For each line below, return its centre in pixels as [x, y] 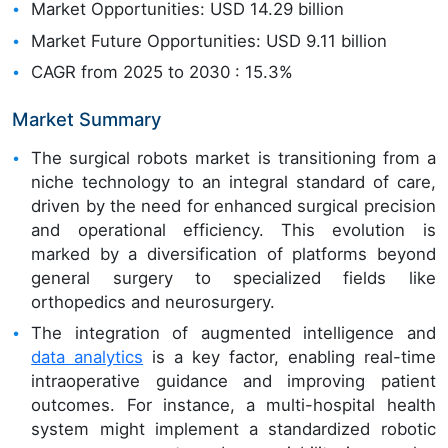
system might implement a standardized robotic [233, 428]
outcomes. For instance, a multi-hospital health [233, 404]
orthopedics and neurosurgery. [153, 301]
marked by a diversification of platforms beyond [233, 253]
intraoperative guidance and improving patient [233, 380]
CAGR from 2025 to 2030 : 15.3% [162, 71]
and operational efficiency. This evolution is [233, 229]
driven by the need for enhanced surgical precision [233, 205]
